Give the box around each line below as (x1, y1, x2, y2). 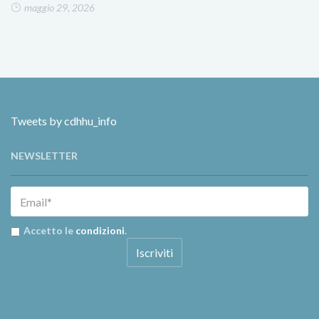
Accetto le (23, 224, 75, 236)
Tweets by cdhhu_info (11, 114, 117, 127)
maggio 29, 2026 (24, 1, 95, 14)
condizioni (75, 224, 125, 236)
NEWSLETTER (11, 150, 78, 162)
